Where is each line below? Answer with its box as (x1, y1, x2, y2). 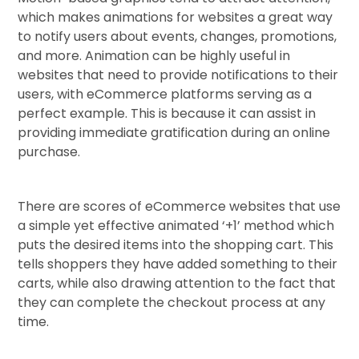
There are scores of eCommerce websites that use (18, 197, 341, 216)
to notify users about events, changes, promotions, (18, 27, 337, 46)
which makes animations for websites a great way (18, 8, 333, 27)
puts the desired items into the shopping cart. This (18, 236, 334, 255)
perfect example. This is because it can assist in (18, 104, 317, 123)
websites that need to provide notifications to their (18, 66, 339, 85)
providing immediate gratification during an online (18, 123, 331, 143)
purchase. (18, 143, 81, 162)
